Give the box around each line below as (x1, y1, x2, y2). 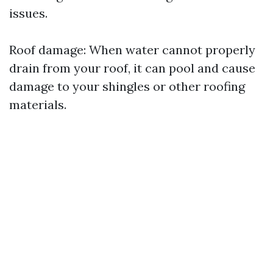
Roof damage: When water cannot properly (9, 42, 255, 57)
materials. (9, 97, 66, 112)
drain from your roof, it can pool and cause (9, 60, 255, 76)
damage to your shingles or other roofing (9, 79, 245, 94)
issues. (9, 5, 48, 21)
